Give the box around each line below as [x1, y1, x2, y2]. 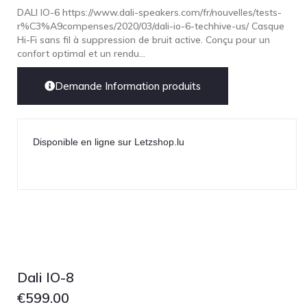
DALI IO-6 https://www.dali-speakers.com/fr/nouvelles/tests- [17, 6, 282, 19]
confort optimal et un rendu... [17, 47, 145, 60]
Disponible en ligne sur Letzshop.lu [33, 136, 184, 147]
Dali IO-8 [17, 269, 74, 286]
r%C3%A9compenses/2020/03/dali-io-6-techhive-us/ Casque [17, 20, 284, 32]
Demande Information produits [55, 79, 201, 93]
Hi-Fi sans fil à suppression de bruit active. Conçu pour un [17, 34, 270, 46]
